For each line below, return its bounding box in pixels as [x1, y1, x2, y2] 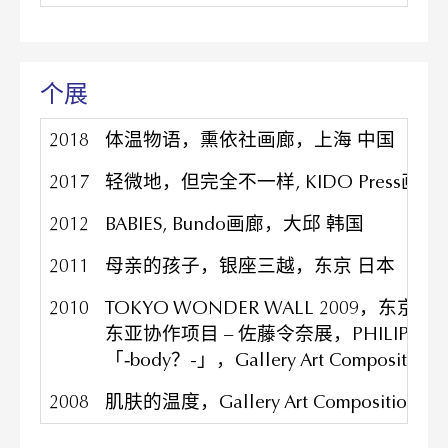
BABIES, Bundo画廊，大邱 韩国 [105, 211, 364, 236]
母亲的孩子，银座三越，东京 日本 [105, 253, 395, 278]
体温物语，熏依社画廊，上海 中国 [105, 127, 395, 152]
